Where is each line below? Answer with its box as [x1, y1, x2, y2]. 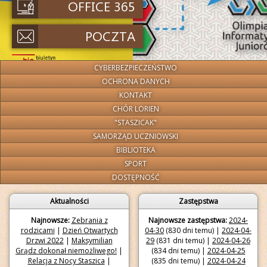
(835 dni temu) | [151, 256, 207, 266]
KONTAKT [119, 90, 153, 100]
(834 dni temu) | [151, 246, 207, 256]
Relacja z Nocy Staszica [27, 256, 105, 266]
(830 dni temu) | [164, 225, 222, 235]
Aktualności [49, 196, 89, 206]
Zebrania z [71, 215, 108, 225]
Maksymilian [71, 235, 113, 246]
